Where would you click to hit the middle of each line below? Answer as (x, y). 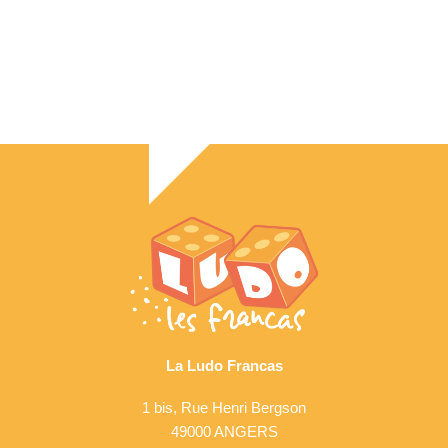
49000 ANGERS (224, 431)
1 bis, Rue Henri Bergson (224, 407)
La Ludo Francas (224, 365)
